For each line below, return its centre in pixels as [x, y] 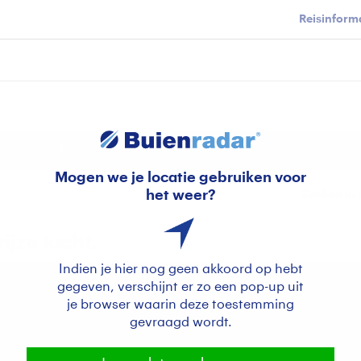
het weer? [180, 195]
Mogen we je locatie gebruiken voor [180, 177]
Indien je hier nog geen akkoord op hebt [180, 269]
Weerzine [220, 150]
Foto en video [109, 150]
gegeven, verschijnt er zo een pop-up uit [180, 287]
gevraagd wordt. [180, 322]
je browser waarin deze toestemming [180, 305]
